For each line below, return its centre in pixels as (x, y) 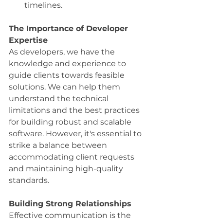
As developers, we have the (63, 52)
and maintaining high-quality (67, 168)
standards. (29, 180)
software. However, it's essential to (76, 133)
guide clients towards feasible (68, 75)
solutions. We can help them (65, 87)
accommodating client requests (73, 157)
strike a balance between (59, 145)
